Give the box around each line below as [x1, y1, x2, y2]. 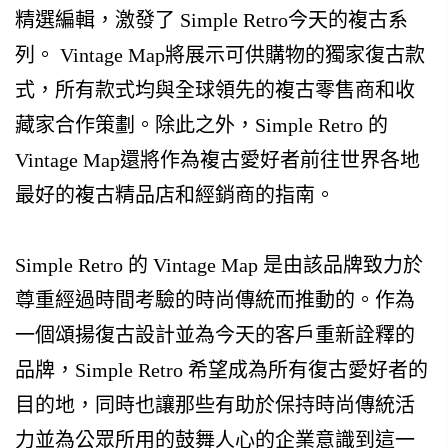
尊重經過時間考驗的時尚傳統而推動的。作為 [15, 289, 415, 312]
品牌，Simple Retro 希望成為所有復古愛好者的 [15, 359, 428, 382]
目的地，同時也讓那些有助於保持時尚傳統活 [15, 394, 415, 417]
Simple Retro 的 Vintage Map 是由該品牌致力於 [15, 254, 423, 277]
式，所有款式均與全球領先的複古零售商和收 [15, 79, 415, 102]
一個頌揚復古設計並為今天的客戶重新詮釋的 [15, 324, 415, 347]
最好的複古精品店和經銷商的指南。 [15, 184, 335, 207]
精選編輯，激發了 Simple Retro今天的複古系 [15, 9, 408, 32]
